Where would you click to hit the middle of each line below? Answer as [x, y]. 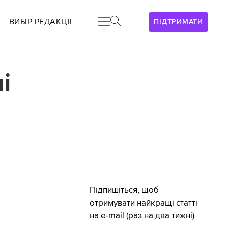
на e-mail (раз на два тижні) [142, 216]
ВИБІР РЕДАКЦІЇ [40, 22]
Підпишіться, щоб [124, 191]
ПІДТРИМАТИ [178, 22]
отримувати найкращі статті [143, 203]
